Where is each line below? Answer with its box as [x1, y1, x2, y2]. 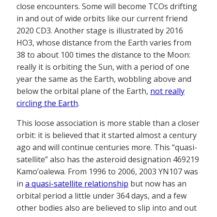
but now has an [128, 178, 186, 189]
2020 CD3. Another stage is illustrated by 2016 [16, 25, 183, 36]
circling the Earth [16, 98, 78, 109]
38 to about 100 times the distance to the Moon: [16, 49, 190, 61]
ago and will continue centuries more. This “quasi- [16, 142, 197, 153]
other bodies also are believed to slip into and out [16, 202, 197, 214]
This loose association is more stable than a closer [16, 118, 200, 129]
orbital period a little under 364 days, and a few [16, 190, 186, 201]
